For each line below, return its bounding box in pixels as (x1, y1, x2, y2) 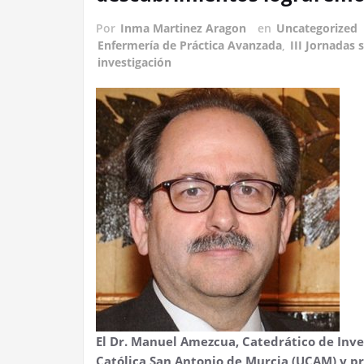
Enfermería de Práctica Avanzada (97, 37, 282, 53)
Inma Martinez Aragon (120, 19, 246, 36)
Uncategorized (276, 19, 357, 36)
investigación (97, 54, 171, 70)
